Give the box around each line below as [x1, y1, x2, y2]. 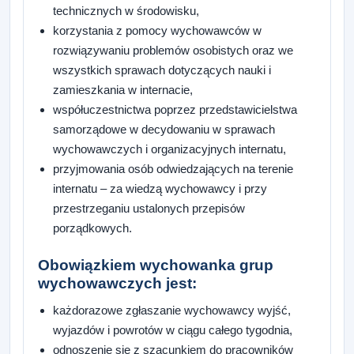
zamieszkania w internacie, [53, 83, 194, 97]
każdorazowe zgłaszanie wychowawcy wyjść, [53, 303, 292, 317]
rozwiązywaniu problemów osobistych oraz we [53, 43, 294, 58]
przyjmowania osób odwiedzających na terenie [53, 162, 294, 176]
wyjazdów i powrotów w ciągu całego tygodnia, [53, 322, 293, 337]
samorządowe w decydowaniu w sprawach [53, 122, 276, 137]
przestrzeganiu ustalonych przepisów [53, 201, 246, 216]
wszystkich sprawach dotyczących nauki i [53, 63, 272, 77]
